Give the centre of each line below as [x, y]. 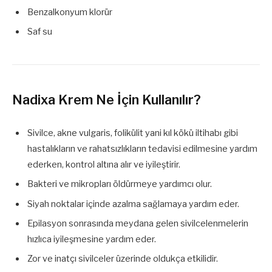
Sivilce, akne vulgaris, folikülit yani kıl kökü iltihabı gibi [133, 133]
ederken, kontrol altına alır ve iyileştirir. [104, 165]
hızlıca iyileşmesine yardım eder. [92, 240]
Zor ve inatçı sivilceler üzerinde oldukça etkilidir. [123, 259]
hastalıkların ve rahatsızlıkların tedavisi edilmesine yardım [142, 149]
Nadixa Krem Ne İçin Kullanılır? [107, 100]
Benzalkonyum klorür [70, 12]
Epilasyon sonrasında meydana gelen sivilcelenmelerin [138, 224]
